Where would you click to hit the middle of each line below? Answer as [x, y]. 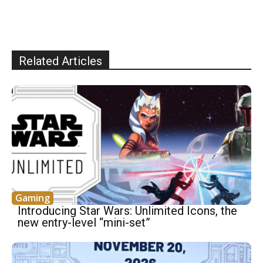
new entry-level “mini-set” [84, 222]
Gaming [33, 198]
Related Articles [60, 61]
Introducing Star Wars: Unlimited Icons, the [127, 210]
